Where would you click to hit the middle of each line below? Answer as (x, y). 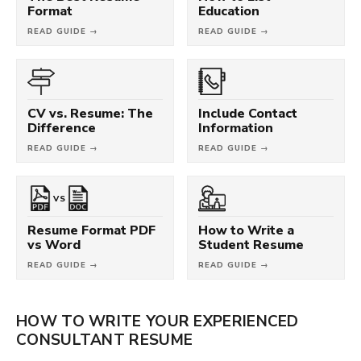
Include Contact (248, 113)
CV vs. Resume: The (90, 113)
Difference (62, 127)
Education (229, 10)
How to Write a (246, 230)
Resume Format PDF (91, 230)
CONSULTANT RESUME (105, 339)
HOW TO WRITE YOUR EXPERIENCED (158, 320)
